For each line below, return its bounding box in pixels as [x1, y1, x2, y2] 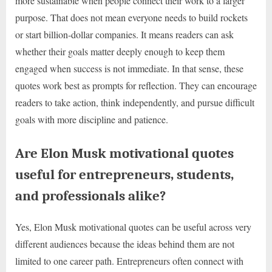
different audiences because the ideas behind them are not [15, 237, 234, 251]
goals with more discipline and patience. [15, 112, 168, 126]
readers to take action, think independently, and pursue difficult [15, 95, 254, 109]
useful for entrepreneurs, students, [15, 166, 234, 183]
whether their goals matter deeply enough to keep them [15, 44, 225, 58]
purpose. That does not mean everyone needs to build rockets [15, 10, 248, 24]
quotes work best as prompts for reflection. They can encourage [15, 78, 257, 92]
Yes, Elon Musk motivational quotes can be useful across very [15, 220, 251, 234]
